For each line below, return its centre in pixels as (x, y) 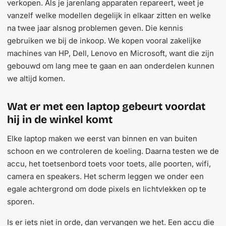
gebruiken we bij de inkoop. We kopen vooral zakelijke (104, 41)
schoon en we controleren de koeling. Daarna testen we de (113, 151)
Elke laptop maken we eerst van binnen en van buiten (102, 138)
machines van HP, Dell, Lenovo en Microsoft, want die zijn (110, 53)
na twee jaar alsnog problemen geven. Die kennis (95, 28)
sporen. (21, 202)
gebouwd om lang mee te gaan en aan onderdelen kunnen (111, 66)
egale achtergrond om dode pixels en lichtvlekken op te (107, 189)
